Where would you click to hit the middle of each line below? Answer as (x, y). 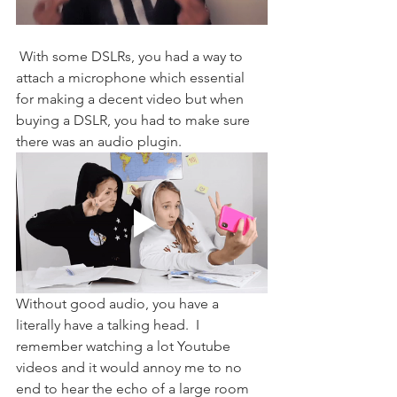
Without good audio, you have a (119, 303)
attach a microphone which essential (132, 78)
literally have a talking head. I (109, 324)
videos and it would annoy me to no (131, 367)
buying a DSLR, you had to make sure (135, 121)
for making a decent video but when (132, 99)
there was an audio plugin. (101, 142)
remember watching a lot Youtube (125, 346)
